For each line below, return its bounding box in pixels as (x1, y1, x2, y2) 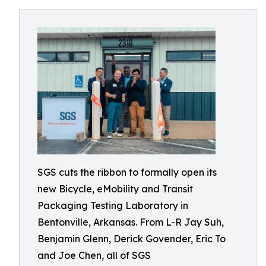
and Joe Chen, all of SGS (37, 249, 151, 261)
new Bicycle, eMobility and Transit (37, 183, 193, 195)
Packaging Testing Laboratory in (37, 199, 188, 211)
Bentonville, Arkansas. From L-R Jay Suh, (37, 216, 224, 228)
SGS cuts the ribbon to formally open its (37, 166, 217, 178)
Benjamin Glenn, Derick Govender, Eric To (37, 233, 226, 245)
